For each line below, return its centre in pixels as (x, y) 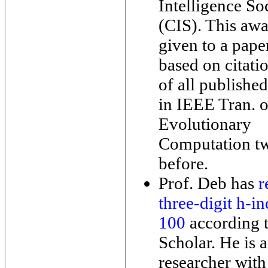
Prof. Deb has (208, 183)
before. (183, 163)
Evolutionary (205, 124)
